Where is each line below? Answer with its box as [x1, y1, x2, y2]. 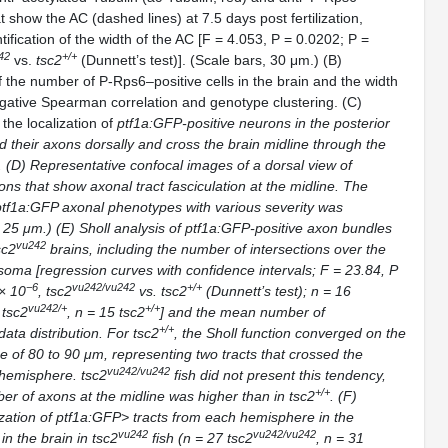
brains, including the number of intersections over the [46, 241, 386, 257]
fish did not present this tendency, [170, 367, 386, 383]
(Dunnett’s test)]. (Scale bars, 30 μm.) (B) [77, 52, 342, 68]
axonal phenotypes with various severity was [58, 199, 343, 215]
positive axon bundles [255, 220, 392, 236]
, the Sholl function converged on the [174, 325, 406, 341]
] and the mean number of [160, 304, 325, 320]
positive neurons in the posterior [187, 115, 390, 131]
